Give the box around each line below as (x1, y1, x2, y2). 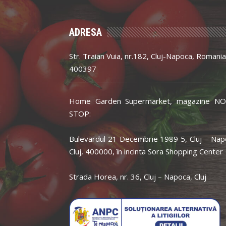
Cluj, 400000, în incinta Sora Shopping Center (69, 146, 223, 156)
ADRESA (69, 26, 102, 38)
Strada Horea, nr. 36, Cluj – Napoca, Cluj (69, 171, 206, 182)
